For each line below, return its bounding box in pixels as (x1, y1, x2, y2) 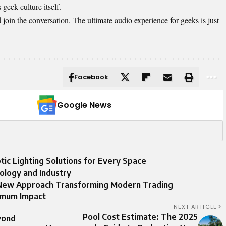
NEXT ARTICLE (173, 203, 217, 211)
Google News (57, 99, 111, 111)
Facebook (74, 72, 108, 82)
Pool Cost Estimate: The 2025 (83, 212, 198, 222)
